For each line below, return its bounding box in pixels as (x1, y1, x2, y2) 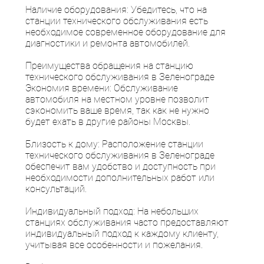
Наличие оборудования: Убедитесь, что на (25, 4, 207, 15)
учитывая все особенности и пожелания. (25, 239, 203, 250)
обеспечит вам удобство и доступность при (25, 160, 216, 172)
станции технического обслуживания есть (25, 15, 209, 27)
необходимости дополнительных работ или (25, 171, 215, 183)
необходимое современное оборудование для (25, 26, 226, 38)
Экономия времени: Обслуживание (25, 82, 179, 94)
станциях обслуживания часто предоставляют (25, 216, 229, 228)
